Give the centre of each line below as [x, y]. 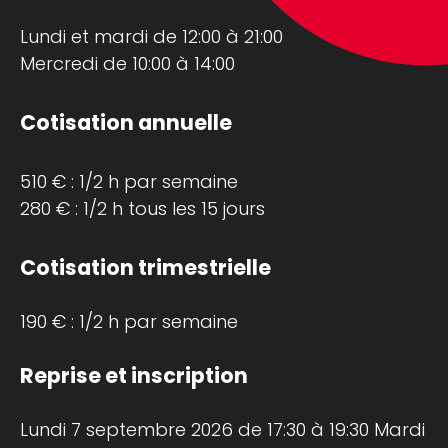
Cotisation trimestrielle [145, 268]
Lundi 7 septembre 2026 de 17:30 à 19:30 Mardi [222, 430]
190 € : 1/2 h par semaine [129, 322]
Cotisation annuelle [126, 123]
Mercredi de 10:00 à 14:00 [127, 64]
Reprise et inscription [134, 376]
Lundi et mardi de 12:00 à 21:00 [151, 37]
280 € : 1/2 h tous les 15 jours [142, 209]
